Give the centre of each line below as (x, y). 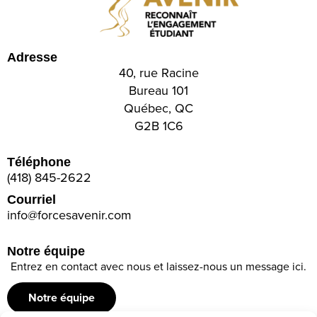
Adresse (32, 58)
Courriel (31, 200)
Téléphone (39, 162)
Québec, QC (158, 108)
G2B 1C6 (158, 126)
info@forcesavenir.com (69, 215)
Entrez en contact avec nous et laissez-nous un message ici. (158, 266)
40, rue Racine (158, 73)
